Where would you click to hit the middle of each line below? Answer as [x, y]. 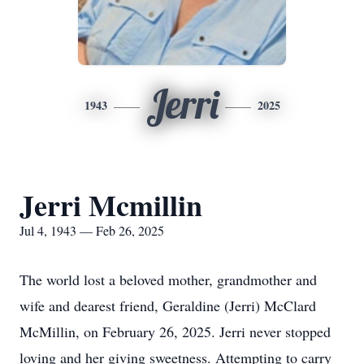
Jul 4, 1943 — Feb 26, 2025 [92, 230]
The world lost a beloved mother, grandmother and [168, 279]
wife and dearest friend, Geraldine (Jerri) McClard [168, 305]
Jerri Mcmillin [111, 205]
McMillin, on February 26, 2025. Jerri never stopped [175, 331]
